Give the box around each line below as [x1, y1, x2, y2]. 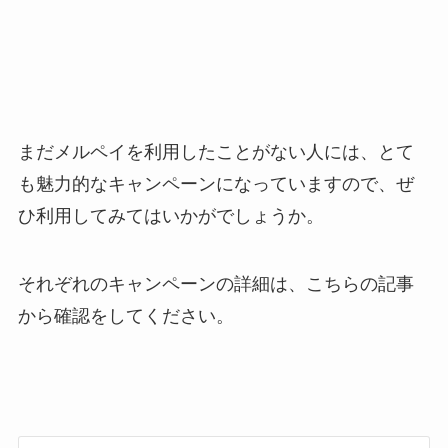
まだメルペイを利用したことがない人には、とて [17, 142, 414, 163]
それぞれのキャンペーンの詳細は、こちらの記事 [17, 273, 414, 294]
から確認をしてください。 [17, 305, 234, 326]
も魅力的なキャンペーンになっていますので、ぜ [17, 174, 414, 195]
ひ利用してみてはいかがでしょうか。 [17, 206, 324, 227]
